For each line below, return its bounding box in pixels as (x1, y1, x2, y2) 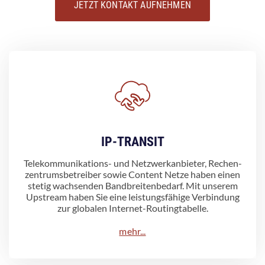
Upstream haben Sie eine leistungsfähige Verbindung (25, 190, 240, 202)
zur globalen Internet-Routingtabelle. (57, 202, 208, 214)
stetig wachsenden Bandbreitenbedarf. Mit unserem (27, 179, 238, 191)
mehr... (119, 225, 146, 237)
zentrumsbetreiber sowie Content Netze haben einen (25, 168, 240, 180)
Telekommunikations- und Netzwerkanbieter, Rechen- (23, 157, 242, 169)
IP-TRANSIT (101, 134, 164, 149)
